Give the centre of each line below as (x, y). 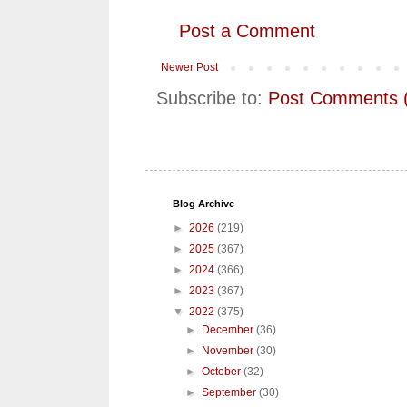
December (229, 330)
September (231, 393)
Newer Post (189, 68)
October (223, 372)
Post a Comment (247, 31)
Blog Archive (203, 204)
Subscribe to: (212, 99)
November (229, 351)
